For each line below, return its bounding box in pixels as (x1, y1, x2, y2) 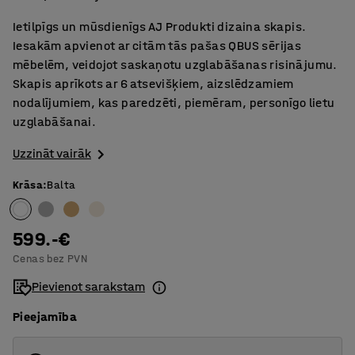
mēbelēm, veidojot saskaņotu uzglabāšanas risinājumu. (13, 57, 338, 72)
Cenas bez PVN (13, 252, 88, 266)
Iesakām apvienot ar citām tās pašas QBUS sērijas (13, 38, 302, 53)
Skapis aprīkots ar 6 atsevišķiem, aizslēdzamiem (13, 76, 294, 91)
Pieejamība (13, 309, 77, 325)
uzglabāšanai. (13, 114, 97, 129)
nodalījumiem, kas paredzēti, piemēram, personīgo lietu (13, 95, 335, 110)
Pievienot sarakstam (32, 279, 145, 295)
